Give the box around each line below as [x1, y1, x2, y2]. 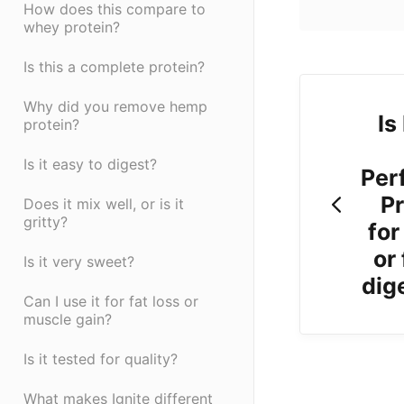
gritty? [23, 213, 68, 232]
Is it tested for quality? [23, 350, 178, 369]
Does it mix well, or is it [23, 195, 184, 214]
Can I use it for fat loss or [23, 292, 198, 311]
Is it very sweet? [23, 252, 134, 271]
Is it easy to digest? [23, 155, 157, 174]
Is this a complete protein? [23, 58, 205, 77]
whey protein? [23, 18, 120, 37]
